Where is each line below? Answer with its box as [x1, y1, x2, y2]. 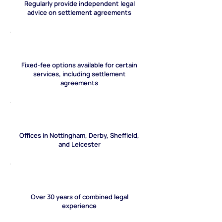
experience [62, 201, 97, 210]
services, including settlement [33, 69, 126, 78]
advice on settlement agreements [27, 8, 131, 17]
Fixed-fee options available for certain [21, 60, 137, 69]
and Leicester [58, 140, 101, 149]
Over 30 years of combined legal [30, 192, 128, 201]
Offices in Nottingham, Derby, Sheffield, [19, 131, 139, 140]
